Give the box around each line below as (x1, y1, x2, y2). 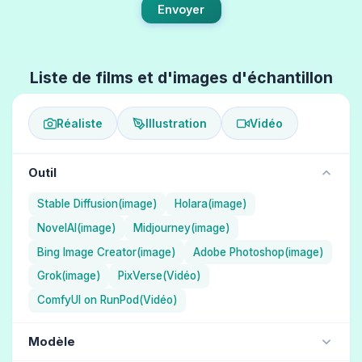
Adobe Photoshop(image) (192, 245, 324, 259)
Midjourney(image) (133, 221, 230, 234)
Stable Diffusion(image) (36, 197, 158, 211)
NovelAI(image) (36, 221, 116, 234)
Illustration (145, 116, 207, 131)
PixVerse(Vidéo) (117, 269, 201, 283)
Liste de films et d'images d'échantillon (29, 68, 333, 88)
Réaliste (56, 116, 103, 131)
